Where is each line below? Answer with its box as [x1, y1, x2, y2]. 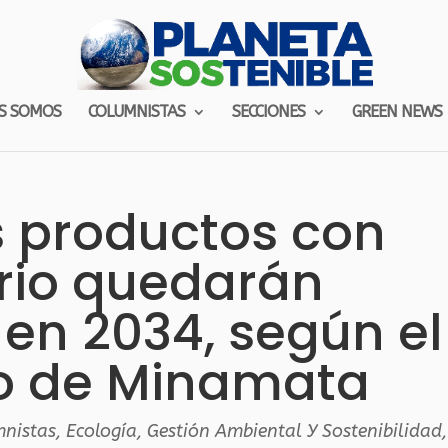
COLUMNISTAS [88, 102, 185, 121]
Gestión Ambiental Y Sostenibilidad [146, 420, 442, 442]
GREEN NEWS [352, 102, 442, 121]
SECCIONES [232, 102, 305, 121]
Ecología [65, 420, 137, 442]
